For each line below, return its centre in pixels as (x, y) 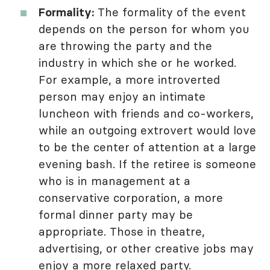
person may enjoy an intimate (122, 96)
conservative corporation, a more (131, 198)
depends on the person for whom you (144, 29)
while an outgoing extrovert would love (147, 130)
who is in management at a (115, 181)
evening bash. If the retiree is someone (147, 164)
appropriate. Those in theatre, (122, 231)
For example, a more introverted (129, 80)
